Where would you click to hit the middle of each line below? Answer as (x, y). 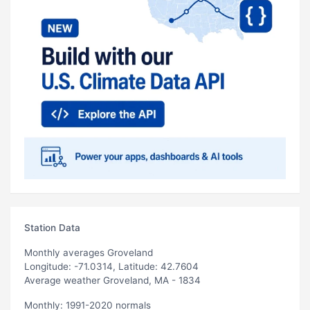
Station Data (52, 227)
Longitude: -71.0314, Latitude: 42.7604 (111, 266)
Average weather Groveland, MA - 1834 (112, 280)
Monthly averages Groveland (89, 252)
